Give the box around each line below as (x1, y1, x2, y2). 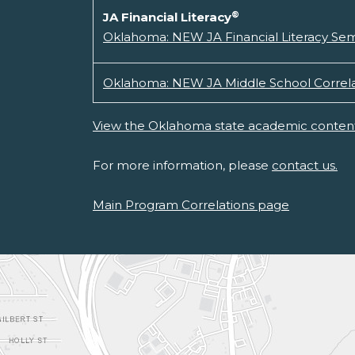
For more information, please (93, 158, 272, 174)
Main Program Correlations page (93, 197, 289, 213)
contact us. (272, 158, 338, 174)
